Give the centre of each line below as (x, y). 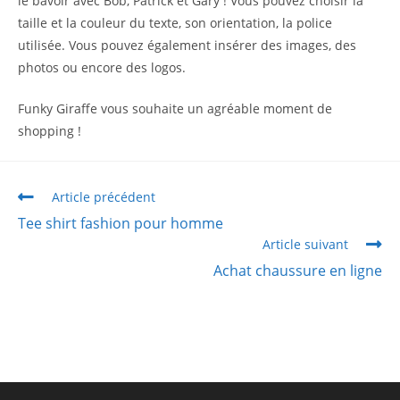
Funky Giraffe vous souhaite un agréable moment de (175, 108)
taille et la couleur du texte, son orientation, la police (175, 23)
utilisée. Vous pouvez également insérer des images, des (187, 45)
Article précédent (104, 197)
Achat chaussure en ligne (298, 271)
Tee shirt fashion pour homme (121, 223)
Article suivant (305, 244)
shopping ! (50, 131)
